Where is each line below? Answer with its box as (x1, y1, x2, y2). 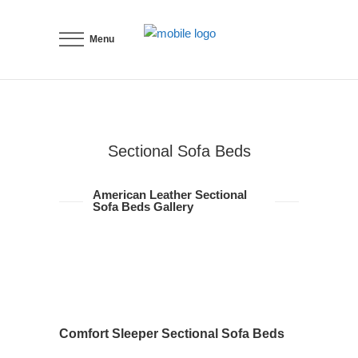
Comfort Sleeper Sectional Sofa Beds (59, 327, 284, 340)
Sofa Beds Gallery (93, 200, 193, 213)
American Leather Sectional (93, 188, 247, 201)
